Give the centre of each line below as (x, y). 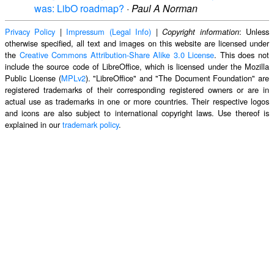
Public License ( (33, 78)
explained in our (34, 124)
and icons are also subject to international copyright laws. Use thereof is (137, 113)
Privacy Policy (30, 31)
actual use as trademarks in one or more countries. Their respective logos (137, 101)
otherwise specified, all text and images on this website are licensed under (137, 43)
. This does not (242, 54)
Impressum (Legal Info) (109, 31)
